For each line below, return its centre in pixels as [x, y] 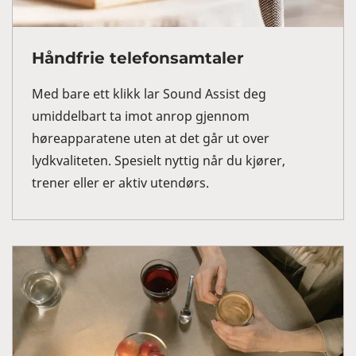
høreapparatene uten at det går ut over [151, 139]
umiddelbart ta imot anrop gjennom [141, 116]
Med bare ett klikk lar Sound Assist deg [149, 94]
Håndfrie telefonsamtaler [140, 58]
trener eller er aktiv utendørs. [120, 183]
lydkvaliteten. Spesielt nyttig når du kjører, [159, 161]
